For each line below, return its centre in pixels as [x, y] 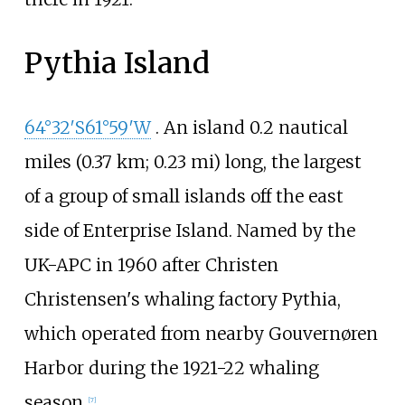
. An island [202, 128]
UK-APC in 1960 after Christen [151, 265]
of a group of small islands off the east [184, 197]
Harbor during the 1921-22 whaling [171, 368]
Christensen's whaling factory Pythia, [182, 300]
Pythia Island [117, 64]
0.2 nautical [298, 128]
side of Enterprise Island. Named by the [189, 231]
